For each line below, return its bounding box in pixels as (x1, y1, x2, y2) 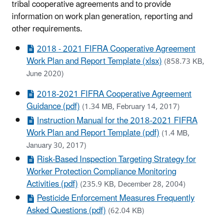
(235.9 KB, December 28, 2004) (80, 177, 186, 192)
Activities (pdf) (27, 175, 78, 193)
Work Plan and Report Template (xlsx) (27, 52, 162, 70)
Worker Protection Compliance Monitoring (27, 163, 176, 181)
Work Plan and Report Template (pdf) (27, 124, 160, 142)
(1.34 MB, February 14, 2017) (82, 99, 180, 114)
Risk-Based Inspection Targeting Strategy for (37, 151, 196, 169)
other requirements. (12, 20, 82, 38)
